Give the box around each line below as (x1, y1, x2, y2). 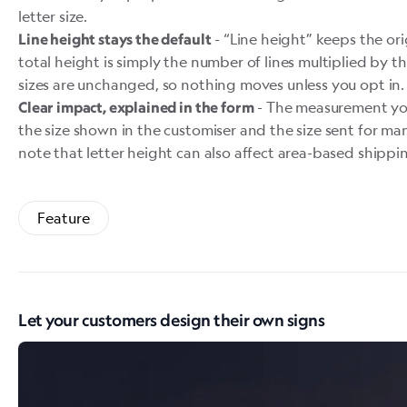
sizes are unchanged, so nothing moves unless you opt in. (18, 74, 405, 94)
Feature (37, 207, 90, 228)
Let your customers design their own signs (18, 308, 325, 331)
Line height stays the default (18, 29, 212, 48)
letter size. (18, 5, 88, 26)
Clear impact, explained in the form (18, 97, 254, 116)
